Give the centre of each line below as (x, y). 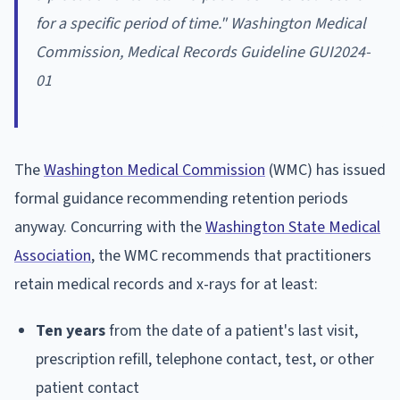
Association (53, 255)
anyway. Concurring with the (110, 227)
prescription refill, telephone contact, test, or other (205, 359)
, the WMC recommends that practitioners (231, 255)
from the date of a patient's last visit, (232, 330)
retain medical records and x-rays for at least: (166, 284)
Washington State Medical (293, 227)
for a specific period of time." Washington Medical (201, 23)
